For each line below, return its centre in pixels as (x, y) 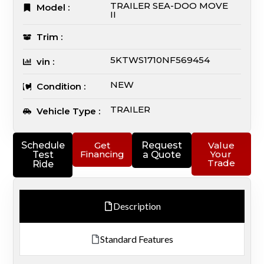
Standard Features (137, 239)
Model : (53, 7)
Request (162, 145)
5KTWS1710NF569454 (160, 60)
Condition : (61, 86)
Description (137, 206)
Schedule (43, 145)
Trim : (49, 37)
